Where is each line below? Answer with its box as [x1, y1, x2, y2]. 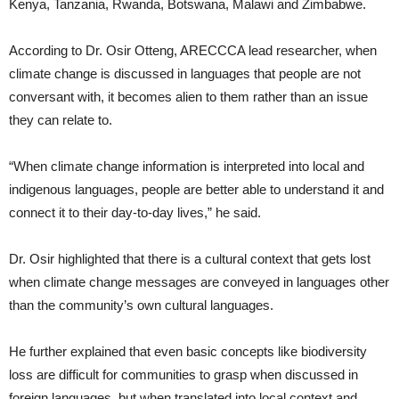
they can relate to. [9, 111, 112, 127]
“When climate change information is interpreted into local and [9, 158, 364, 174]
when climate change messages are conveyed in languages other [9, 273, 389, 289]
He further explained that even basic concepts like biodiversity [9, 343, 367, 359]
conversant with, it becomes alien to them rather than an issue [9, 88, 368, 104]
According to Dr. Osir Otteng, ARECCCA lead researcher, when [9, 42, 377, 58]
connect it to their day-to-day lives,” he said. [9, 204, 261, 220]
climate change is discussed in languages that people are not [9, 65, 361, 81]
